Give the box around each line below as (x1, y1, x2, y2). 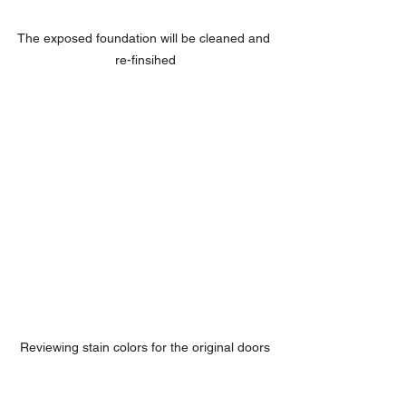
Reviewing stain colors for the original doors (20, 339, 270, 354)
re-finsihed (114, 52, 176, 67)
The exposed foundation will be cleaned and (16, 30, 274, 45)
